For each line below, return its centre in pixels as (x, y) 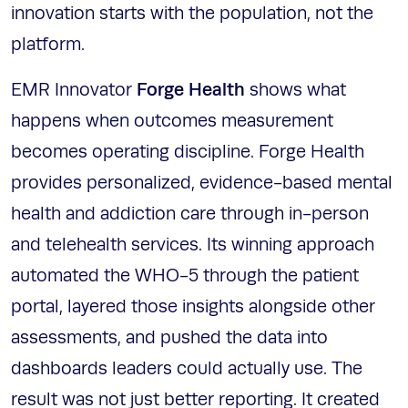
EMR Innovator (74, 91)
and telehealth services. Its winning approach (193, 245)
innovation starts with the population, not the (192, 14)
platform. (50, 45)
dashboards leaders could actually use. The (187, 369)
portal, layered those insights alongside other (193, 307)
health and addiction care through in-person (190, 214)
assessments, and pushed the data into (169, 338)
